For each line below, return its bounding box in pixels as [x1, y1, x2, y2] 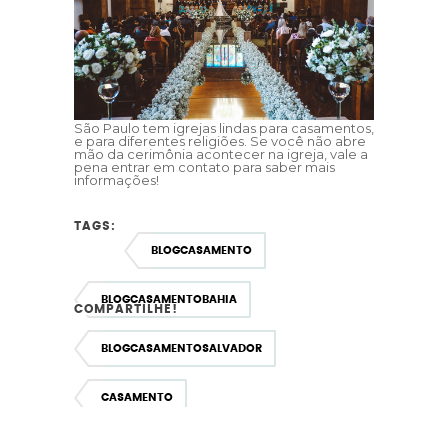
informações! [74, 172, 159, 189]
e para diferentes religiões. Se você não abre [74, 133, 366, 150]
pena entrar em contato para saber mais [74, 159, 335, 176]
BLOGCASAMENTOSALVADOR [101, 343, 262, 355]
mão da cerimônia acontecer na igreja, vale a [74, 146, 368, 163]
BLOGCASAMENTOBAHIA [101, 294, 237, 306]
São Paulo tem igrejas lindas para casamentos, [74, 120, 374, 137]
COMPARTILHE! [74, 303, 178, 316]
